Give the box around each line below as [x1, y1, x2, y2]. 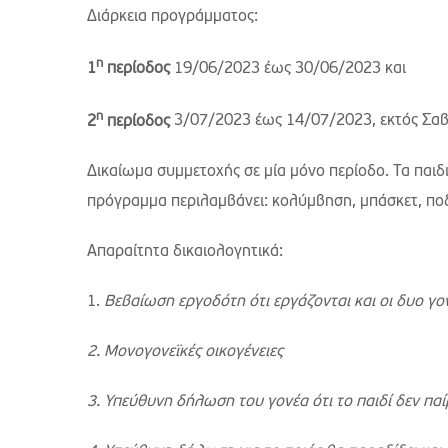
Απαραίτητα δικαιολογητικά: [87, 243, 283, 260]
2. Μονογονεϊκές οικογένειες [87, 343, 283, 360]
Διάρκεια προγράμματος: [87, 9, 258, 25]
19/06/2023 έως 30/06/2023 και [170, 61, 406, 78]
